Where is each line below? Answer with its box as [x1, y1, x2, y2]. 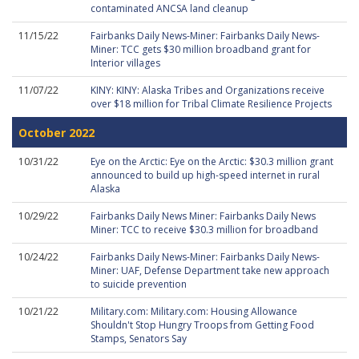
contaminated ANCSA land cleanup [91, 2, 248, 15]
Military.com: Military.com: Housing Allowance [91, 305, 297, 318]
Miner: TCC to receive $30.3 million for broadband [91, 223, 318, 236]
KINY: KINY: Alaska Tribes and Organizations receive [91, 83, 325, 97]
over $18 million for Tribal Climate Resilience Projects [91, 97, 332, 111]
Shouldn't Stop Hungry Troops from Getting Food [91, 318, 314, 332]
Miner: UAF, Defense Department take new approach [91, 264, 329, 277]
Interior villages [91, 56, 160, 70]
